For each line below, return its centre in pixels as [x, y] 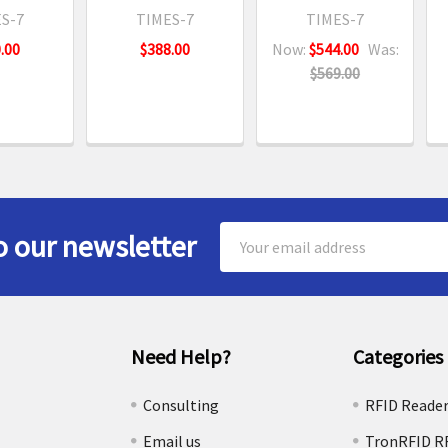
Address [247, 257]
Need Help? [181, 356]
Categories [397, 356]
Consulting [181, 404]
